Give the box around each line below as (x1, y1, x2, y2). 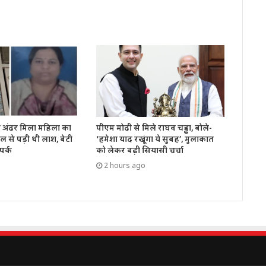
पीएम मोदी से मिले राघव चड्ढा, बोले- (96, 121, 212, 136)
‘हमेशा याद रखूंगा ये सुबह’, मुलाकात (96, 132, 214, 147)
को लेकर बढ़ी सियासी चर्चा (96, 144, 183, 159)
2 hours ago (103, 160, 145, 171)
